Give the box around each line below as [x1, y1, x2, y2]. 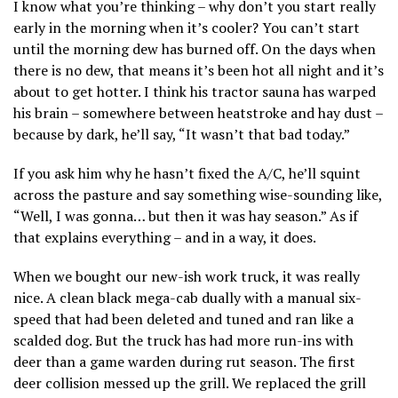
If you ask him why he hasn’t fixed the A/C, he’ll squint [13, 163, 361, 183]
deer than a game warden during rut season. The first [13, 351, 355, 371]
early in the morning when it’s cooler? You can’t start [13, 17, 360, 37]
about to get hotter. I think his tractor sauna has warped [13, 81, 376, 101]
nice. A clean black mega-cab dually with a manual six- [13, 287, 362, 307]
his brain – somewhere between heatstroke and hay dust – [13, 102, 383, 123]
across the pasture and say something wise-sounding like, [13, 184, 382, 204]
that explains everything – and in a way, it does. [13, 227, 316, 247]
